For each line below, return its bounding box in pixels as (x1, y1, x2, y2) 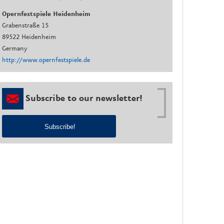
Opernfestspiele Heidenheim (2, 9, 91, 18)
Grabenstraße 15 (2, 21, 49, 29)
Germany (2, 44, 28, 52)
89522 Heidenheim (2, 32, 56, 41)
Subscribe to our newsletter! (23, 93, 143, 104)
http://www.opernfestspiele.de (2, 55, 90, 64)
